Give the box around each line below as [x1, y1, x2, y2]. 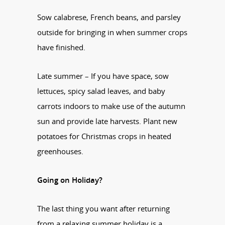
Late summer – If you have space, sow [37, 70, 169, 81]
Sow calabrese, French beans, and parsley [37, 12, 181, 22]
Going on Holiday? [37, 174, 102, 185]
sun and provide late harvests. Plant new [37, 116, 177, 126]
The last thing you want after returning [37, 203, 170, 213]
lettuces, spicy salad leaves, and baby [37, 85, 165, 96]
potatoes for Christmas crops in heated [37, 131, 171, 141]
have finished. [37, 42, 85, 52]
